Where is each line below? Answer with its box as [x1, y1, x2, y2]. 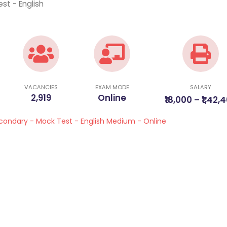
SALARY [190, 83, 212, 91]
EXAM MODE [95, 83, 129, 91]
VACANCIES [24, 83, 58, 91]
